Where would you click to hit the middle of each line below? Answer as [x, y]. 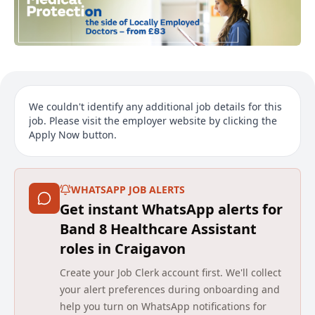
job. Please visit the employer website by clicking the [153, 120]
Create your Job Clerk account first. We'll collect [171, 272]
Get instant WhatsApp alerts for [171, 209]
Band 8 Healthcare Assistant [158, 229]
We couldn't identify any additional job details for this [155, 106]
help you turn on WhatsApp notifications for [163, 306]
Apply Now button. [73, 134]
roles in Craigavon [123, 248]
